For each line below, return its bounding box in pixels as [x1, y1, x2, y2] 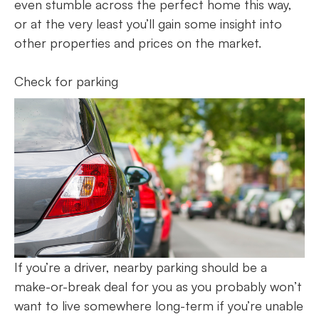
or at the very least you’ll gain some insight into [14, 16, 282, 32]
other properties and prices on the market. [14, 35, 265, 51]
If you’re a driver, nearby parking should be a [14, 258, 267, 275]
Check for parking [14, 73, 122, 90]
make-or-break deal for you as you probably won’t [14, 278, 302, 294]
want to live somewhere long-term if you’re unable [14, 297, 303, 313]
